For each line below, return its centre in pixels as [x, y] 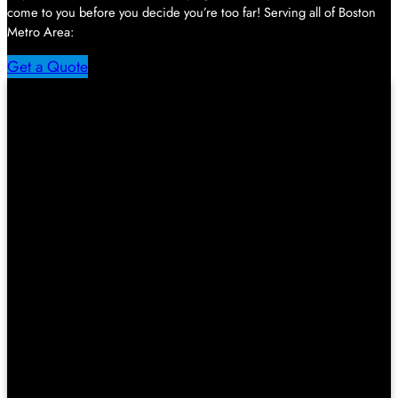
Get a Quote [48, 66]
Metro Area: [40, 32]
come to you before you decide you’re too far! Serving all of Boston [191, 13]
